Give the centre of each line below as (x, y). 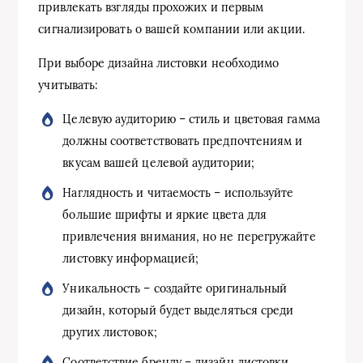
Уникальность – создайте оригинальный (175, 288)
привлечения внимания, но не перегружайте (189, 237)
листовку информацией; (131, 258)
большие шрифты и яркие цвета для (164, 215)
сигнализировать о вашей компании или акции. (171, 29)
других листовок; (110, 332)
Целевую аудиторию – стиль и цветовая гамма (191, 119)
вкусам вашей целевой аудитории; (158, 163)
